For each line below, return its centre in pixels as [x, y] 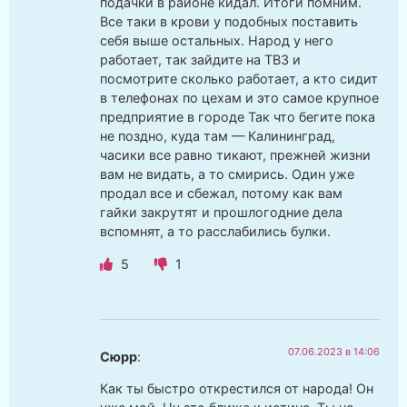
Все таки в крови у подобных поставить [229, 22]
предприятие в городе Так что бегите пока [238, 117]
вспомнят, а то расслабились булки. [215, 232]
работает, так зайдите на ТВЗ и [200, 60]
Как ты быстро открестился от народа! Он [237, 389]
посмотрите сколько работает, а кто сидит [239, 79]
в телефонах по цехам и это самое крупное [239, 98]
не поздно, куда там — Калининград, [218, 136]
